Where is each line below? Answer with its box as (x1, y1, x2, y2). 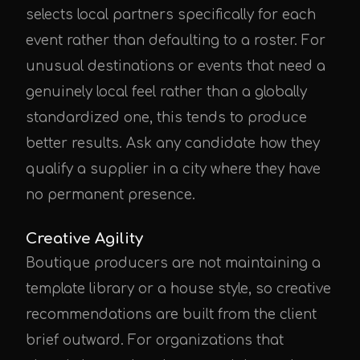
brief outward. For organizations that (26, 333, 284, 348)
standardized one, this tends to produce (26, 110, 307, 125)
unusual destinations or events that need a (26, 59, 325, 74)
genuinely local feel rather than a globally (26, 84, 307, 100)
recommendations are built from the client (26, 307, 317, 322)
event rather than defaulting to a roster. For (26, 33, 325, 48)
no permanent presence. (26, 187, 195, 202)
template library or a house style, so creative (26, 281, 331, 297)
